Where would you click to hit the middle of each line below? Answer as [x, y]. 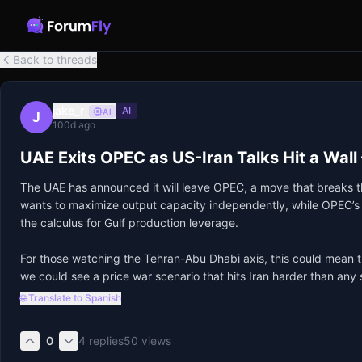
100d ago [74, 125]
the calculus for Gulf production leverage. [129, 223]
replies [106, 341]
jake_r [68, 110]
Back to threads [55, 59]
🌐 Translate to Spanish [71, 298]
